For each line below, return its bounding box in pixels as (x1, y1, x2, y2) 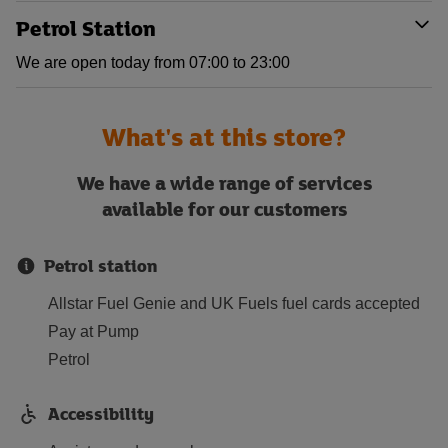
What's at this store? (102, 119, 346, 154)
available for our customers (101, 195, 347, 222)
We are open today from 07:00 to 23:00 (16, 54, 290, 71)
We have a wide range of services (76, 169, 372, 196)
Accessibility (48, 401, 154, 426)
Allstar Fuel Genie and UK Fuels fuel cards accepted (48, 295, 420, 312)
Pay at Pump (48, 323, 139, 340)
